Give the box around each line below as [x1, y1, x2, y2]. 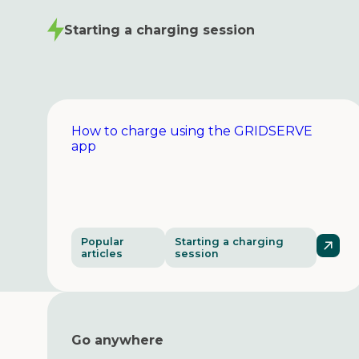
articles [81, 247, 123, 260]
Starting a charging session [64, 22, 255, 38]
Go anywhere [71, 333, 163, 349]
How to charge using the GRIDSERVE [71, 123, 313, 139]
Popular [81, 235, 124, 248]
